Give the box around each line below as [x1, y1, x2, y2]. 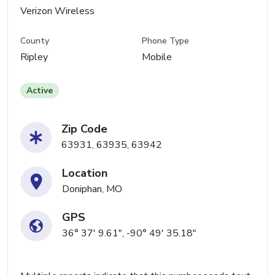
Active [26, 85, 53, 97]
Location [62, 166, 107, 181]
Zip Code [61, 122, 107, 137]
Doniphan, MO [62, 182, 122, 196]
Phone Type [142, 35, 190, 47]
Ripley [20, 50, 48, 64]
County [20, 35, 49, 47]
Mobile [142, 50, 172, 64]
